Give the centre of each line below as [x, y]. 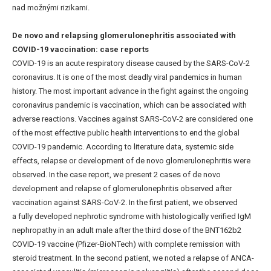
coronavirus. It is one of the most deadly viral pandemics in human [127, 77]
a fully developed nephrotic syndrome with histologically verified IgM [132, 216]
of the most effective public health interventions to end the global [126, 132]
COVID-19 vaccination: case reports [80, 49]
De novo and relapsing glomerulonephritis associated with [124, 35]
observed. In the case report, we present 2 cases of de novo [116, 174]
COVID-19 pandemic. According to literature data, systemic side [123, 146]
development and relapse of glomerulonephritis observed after [122, 188]
